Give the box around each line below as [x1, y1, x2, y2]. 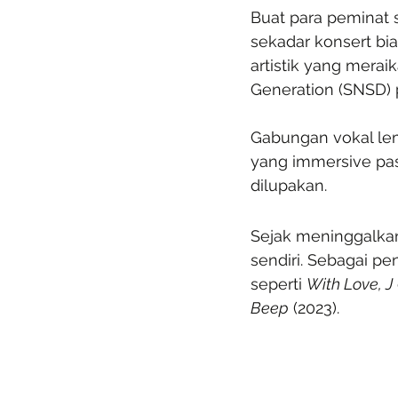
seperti [251, 274, 306, 293]
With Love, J [306, 274, 393, 293]
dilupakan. [251, 175, 327, 195]
